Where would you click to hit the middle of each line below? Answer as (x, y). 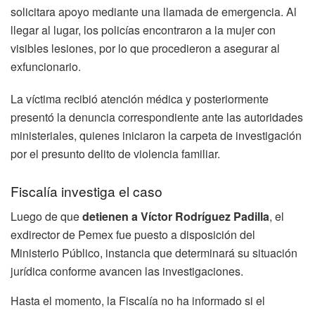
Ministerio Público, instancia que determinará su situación (154, 253)
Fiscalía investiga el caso (86, 191)
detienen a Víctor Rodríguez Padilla (176, 217)
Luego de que (46, 217)
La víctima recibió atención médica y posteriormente (140, 99)
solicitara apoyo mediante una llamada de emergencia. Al (154, 12)
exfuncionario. (46, 67)
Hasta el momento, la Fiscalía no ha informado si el (138, 301)
